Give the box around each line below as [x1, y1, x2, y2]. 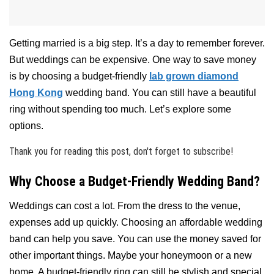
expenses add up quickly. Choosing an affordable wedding [9, 217, 262, 228]
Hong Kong [9, 87, 63, 98]
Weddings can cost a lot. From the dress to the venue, [9, 201, 240, 212]
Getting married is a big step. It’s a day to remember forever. [9, 37, 265, 48]
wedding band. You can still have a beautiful [63, 87, 256, 98]
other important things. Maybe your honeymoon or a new [9, 250, 252, 261]
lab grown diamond [149, 70, 239, 81]
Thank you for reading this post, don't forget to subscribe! [9, 145, 233, 157]
